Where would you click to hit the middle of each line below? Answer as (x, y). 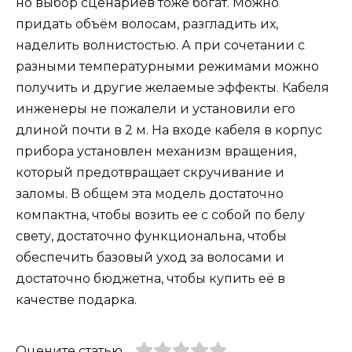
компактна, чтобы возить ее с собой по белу (160, 214)
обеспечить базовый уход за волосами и (150, 257)
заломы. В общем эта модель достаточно (150, 193)
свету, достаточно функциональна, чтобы (151, 236)
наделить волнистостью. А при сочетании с (160, 45)
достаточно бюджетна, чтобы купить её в (150, 278)
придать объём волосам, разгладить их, (147, 24)
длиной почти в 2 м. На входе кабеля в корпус (169, 130)
